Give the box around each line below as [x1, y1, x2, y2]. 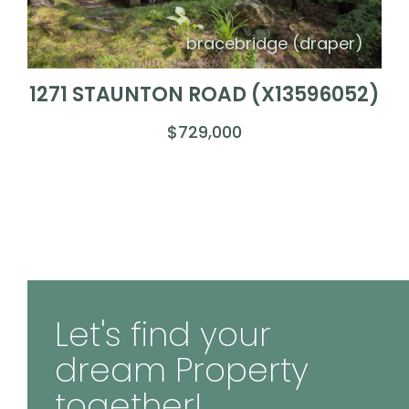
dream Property [55, 346, 309, 393]
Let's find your [55, 310, 271, 358]
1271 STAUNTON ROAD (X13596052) [29, 79, 380, 109]
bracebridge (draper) [186, 31, 363, 55]
